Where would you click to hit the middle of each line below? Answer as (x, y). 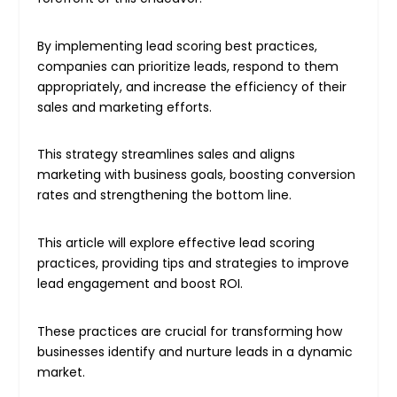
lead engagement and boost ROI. (140, 284)
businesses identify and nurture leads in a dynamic (195, 351)
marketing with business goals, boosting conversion (197, 175)
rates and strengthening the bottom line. (165, 195)
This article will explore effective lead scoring (176, 243)
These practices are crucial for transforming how (190, 331)
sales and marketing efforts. (127, 107)
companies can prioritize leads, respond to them (188, 66)
